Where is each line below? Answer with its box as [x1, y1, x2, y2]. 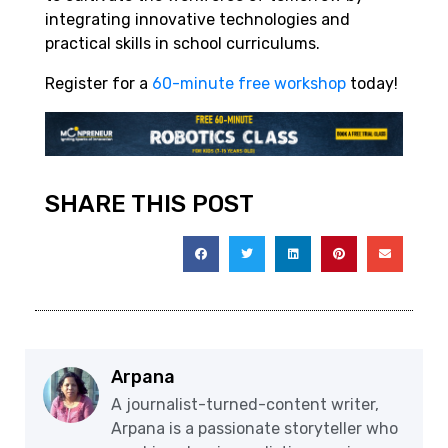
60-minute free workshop [152, 73, 350, 93]
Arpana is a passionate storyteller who [111, 419, 398, 439]
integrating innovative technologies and [45, 9, 350, 29]
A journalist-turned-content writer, [111, 395, 379, 415]
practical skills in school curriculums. [45, 33, 320, 53]
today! [350, 73, 398, 93]
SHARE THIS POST [45, 190, 254, 219]
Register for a [45, 73, 152, 93]
